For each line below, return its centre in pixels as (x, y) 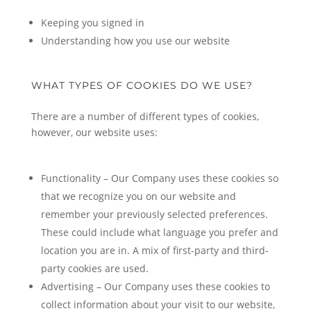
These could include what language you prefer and (159, 232)
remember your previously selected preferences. (154, 214)
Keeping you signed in (92, 23)
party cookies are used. (94, 268)
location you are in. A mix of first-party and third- (154, 250)
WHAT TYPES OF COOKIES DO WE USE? (142, 85)
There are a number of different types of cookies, (145, 116)
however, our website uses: (94, 132)
